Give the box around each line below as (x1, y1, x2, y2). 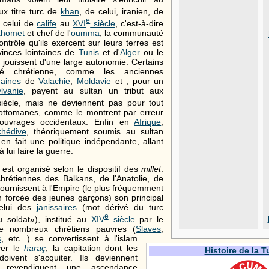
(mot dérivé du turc (76, 202, 164, 212)
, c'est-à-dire (115, 18, 164, 28)
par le (134, 214, 164, 224)
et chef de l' (24, 28, 71, 38)
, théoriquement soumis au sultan (26, 126, 164, 136)
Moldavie (76, 76, 111, 86)
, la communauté (100, 28, 164, 38)
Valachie (38, 76, 71, 86)
